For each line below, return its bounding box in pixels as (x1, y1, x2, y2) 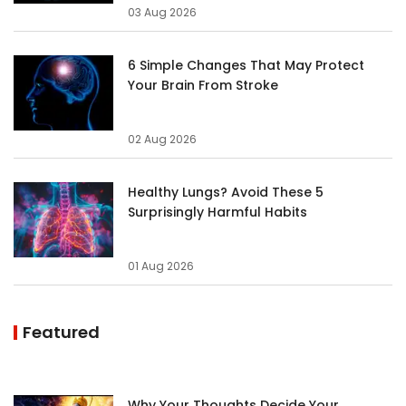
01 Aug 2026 (128, 257, 194, 274)
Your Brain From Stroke (128, 75, 278, 94)
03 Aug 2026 (128, 4, 197, 20)
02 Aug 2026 (128, 130, 197, 147)
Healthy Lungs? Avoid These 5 (128, 182, 324, 201)
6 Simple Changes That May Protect (128, 55, 364, 74)
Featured (23, 320, 100, 343)
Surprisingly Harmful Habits (128, 202, 307, 221)
